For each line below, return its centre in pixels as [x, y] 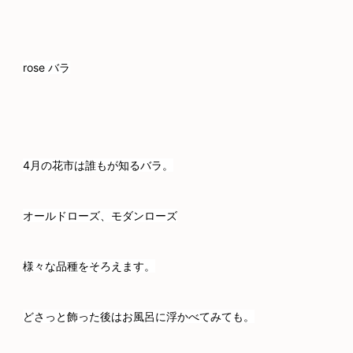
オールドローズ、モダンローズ [100, 215]
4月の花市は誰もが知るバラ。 [98, 165]
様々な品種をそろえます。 [89, 266]
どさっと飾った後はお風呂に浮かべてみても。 [139, 316]
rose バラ [46, 67]
